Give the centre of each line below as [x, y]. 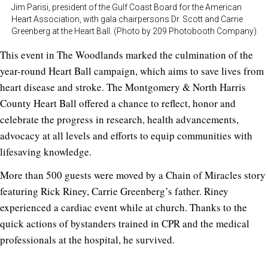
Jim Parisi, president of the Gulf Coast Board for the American [127, 7]
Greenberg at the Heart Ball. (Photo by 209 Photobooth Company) [134, 31]
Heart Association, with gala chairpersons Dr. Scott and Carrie [127, 19]
